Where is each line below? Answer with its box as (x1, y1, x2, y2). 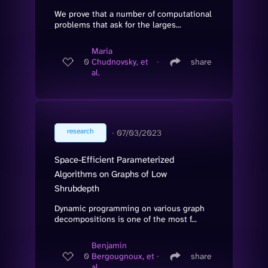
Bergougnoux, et (92, 251, 154, 262)
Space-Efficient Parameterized (54, 153, 174, 166)
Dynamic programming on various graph (54, 202, 205, 214)
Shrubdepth (54, 182, 99, 194)
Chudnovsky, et (92, 56, 148, 68)
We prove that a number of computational (54, 8, 212, 19)
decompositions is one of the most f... (54, 213, 197, 224)
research (67, 126, 94, 136)
